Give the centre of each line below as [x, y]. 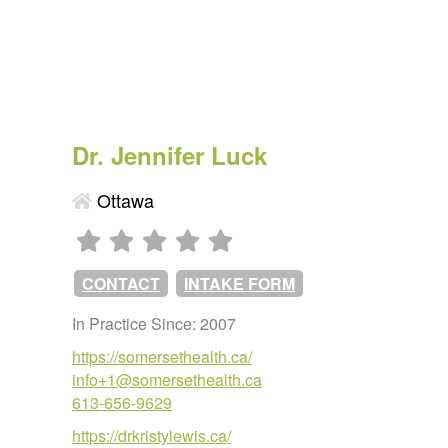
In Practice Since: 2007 [154, 323]
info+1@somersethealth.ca [167, 379]
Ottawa [123, 200]
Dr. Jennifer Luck [169, 155]
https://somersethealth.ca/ [162, 356]
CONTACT [121, 283]
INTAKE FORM [239, 283]
